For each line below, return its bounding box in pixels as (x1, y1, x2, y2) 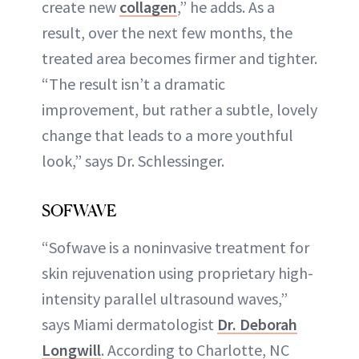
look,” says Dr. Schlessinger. (42, 150, 224, 171)
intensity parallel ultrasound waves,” (42, 288, 288, 309)
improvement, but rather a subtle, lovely (42, 99, 317, 119)
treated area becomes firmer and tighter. (42, 47, 317, 68)
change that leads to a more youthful (42, 124, 293, 145)
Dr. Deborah (217, 313, 297, 334)
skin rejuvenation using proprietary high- (42, 262, 313, 283)
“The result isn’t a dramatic (42, 73, 225, 94)
